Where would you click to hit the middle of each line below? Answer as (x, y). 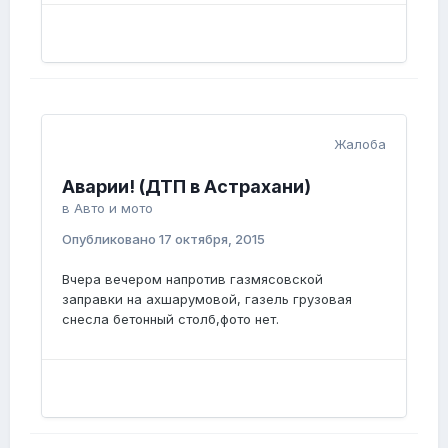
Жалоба (360, 144)
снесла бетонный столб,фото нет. (170, 319)
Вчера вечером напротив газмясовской (192, 279)
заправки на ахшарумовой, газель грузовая (207, 299)
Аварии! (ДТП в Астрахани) (186, 187)
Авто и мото (113, 208)
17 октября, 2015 (212, 239)
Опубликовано (110, 239)
